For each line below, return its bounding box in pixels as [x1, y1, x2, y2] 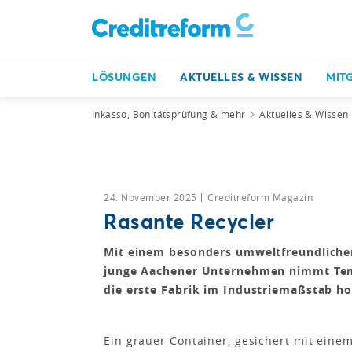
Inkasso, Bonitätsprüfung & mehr [92, 108, 246, 120]
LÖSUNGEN [92, 69, 156, 84]
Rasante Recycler [104, 207, 274, 234]
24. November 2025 [104, 191, 200, 203]
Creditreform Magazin [207, 191, 313, 203]
